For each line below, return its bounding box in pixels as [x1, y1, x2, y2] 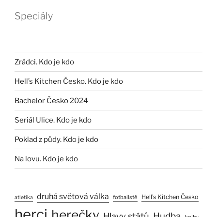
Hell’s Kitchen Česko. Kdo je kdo [15, 77, 123, 86]
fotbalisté [113, 194, 138, 201]
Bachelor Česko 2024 [15, 96, 88, 105]
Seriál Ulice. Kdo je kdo [15, 115, 92, 124]
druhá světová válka [37, 192, 109, 201]
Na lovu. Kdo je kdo [15, 154, 78, 163]
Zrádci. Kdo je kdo [15, 57, 74, 66]
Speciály [15, 10, 53, 22]
